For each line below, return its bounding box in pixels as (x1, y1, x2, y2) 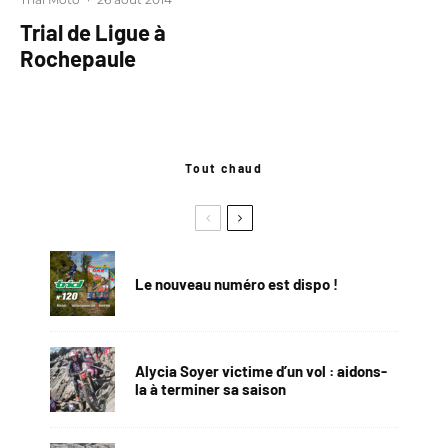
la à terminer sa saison (135, 379, 286, 398)
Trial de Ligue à (20, 19, 166, 46)
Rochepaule (20, 45, 136, 72)
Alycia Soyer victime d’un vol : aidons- (135, 361, 387, 380)
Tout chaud (185, 161, 263, 176)
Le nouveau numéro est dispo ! (135, 274, 338, 293)
